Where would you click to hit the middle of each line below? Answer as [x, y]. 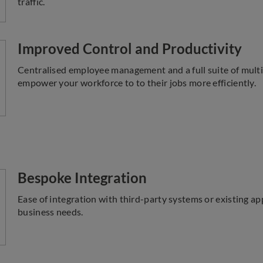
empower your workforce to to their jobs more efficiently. [137, 82]
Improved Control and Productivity [130, 48]
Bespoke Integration [82, 178]
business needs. [50, 212]
